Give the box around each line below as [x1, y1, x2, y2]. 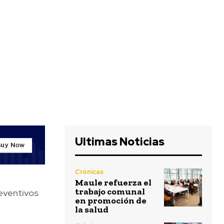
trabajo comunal [75, 186, 145, 197]
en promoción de [75, 195, 146, 206]
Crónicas [75, 167, 103, 176]
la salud [75, 204, 108, 215]
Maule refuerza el [75, 177, 151, 188]
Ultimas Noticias [75, 134, 164, 149]
